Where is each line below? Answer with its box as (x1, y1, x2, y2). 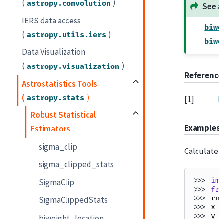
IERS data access (22, 15, 81, 26)
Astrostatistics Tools (22, 78, 98, 89)
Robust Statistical (30, 109, 96, 121)
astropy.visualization (27, 62, 120, 71)
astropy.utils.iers (27, 30, 107, 40)
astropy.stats (27, 93, 85, 103)
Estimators (30, 123, 71, 134)
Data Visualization (22, 46, 86, 58)
